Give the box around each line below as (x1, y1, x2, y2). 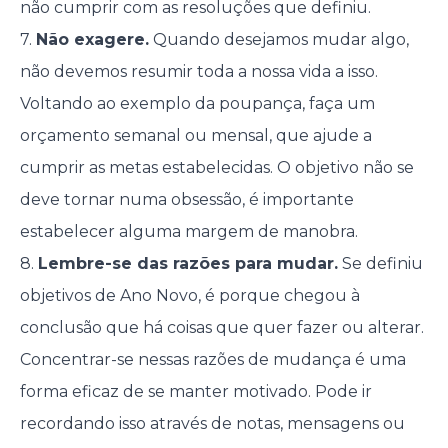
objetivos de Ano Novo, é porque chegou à (19, 286, 360, 305)
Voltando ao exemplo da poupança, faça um (19, 94, 375, 113)
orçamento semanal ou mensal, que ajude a (19, 126, 372, 145)
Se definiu (337, 254, 423, 273)
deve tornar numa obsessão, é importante (19, 190, 354, 209)
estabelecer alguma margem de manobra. (19, 222, 358, 241)
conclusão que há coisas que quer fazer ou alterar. (19, 318, 424, 337)
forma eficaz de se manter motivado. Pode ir (19, 382, 372, 401)
